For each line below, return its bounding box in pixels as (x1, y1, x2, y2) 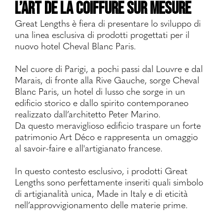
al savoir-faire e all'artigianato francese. (15, 141, 163, 154)
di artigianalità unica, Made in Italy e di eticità (15, 186, 188, 200)
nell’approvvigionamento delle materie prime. (15, 198, 188, 211)
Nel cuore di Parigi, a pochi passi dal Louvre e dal (15, 62, 203, 75)
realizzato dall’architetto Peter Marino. (15, 107, 161, 120)
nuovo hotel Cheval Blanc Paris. (15, 39, 136, 52)
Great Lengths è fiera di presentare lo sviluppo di (15, 16, 201, 30)
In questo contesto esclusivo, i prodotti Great (15, 164, 187, 177)
